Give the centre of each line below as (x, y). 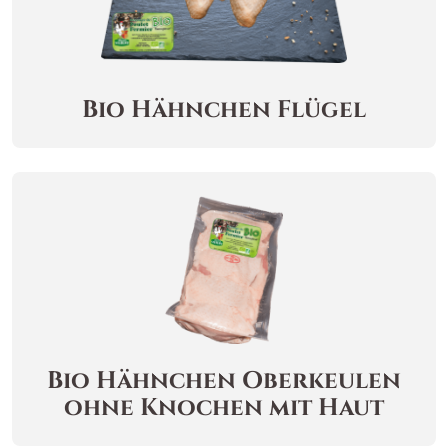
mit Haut (326, 408)
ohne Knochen (166, 408)
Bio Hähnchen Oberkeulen (224, 381)
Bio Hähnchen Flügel (224, 110)
